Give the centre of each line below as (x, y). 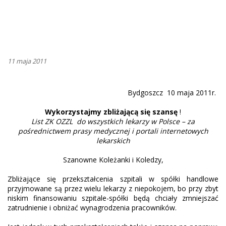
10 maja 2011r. (192, 92)
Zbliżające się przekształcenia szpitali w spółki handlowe (113, 179)
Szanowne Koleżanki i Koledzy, (113, 159)
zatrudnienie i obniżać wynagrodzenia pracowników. (92, 207)
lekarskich (113, 140)
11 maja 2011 (27, 61)
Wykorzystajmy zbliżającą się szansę (111, 111)
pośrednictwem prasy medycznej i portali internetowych (113, 131)
